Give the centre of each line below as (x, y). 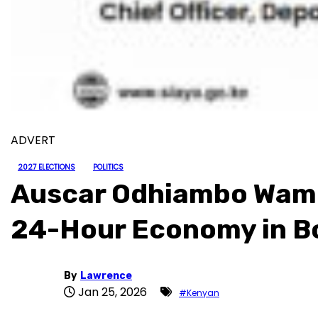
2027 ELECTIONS (46, 167)
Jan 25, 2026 (113, 292)
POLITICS (108, 167)
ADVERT (33, 140)
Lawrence (106, 276)
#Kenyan (199, 293)
